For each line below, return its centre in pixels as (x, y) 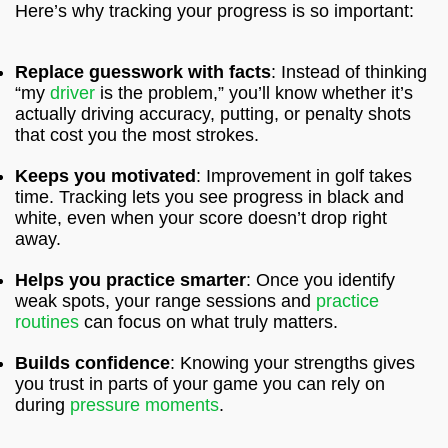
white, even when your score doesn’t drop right (201, 218)
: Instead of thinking (349, 72)
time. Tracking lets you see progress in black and (209, 197)
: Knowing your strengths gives (292, 363)
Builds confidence (92, 363)
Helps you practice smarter (130, 280)
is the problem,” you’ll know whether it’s (254, 93)
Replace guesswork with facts (143, 72)
